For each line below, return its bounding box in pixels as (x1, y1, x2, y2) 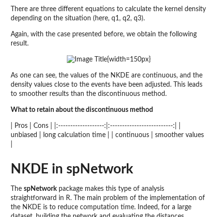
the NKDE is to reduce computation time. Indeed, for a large (11, 204, 191, 211)
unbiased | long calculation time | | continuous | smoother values (11, 132, 204, 139)
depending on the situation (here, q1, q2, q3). (11, 15, 145, 22)
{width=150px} (107, 56, 151, 63)
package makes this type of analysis (57, 186, 164, 193)
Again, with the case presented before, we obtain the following (11, 31, 197, 38)
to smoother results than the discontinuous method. (11, 91, 167, 98)
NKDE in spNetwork (11, 162, 133, 176)
